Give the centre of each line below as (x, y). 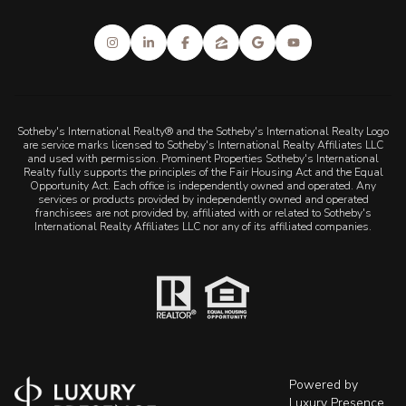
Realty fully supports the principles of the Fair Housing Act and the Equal (203, 172)
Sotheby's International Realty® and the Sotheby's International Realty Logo (203, 131)
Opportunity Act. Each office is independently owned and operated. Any (203, 185)
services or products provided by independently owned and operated (203, 199)
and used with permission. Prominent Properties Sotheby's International (203, 158)
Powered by (324, 385)
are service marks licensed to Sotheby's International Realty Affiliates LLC (203, 145)
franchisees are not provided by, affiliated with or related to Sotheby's (203, 213)
